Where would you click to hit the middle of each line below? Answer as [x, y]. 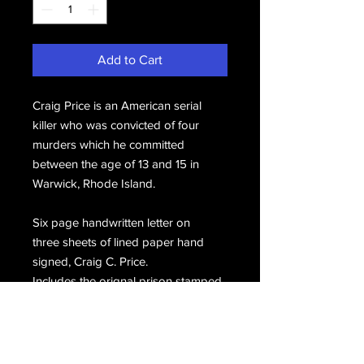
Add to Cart [130, 60]
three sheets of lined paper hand [118, 242]
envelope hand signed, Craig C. [115, 300]
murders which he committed [108, 144]
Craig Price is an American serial [117, 105]
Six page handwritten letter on [111, 222]
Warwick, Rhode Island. [94, 183]
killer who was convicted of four [116, 125]
